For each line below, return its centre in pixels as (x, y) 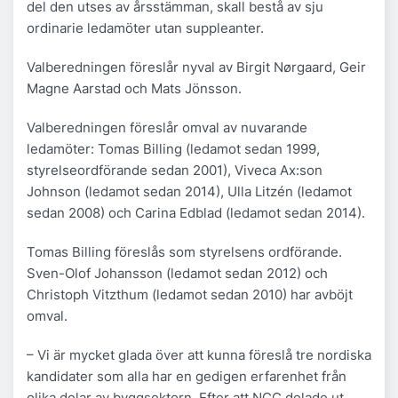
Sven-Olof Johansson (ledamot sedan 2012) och (177, 273)
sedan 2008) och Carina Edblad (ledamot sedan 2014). (196, 212)
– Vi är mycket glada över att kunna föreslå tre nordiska (199, 354)
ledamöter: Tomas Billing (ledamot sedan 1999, (173, 148)
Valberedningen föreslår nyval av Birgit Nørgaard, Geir (196, 67)
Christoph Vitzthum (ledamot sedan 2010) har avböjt (190, 294)
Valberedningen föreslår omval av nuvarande (167, 127)
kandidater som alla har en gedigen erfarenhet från (187, 376)
